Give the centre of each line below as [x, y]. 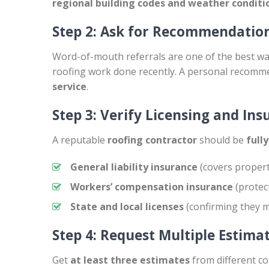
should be [222, 140]
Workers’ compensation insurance [152, 187]
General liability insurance [134, 167]
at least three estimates [130, 260]
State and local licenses [127, 207]
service [69, 86]
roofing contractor [152, 140]
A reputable [80, 140]
